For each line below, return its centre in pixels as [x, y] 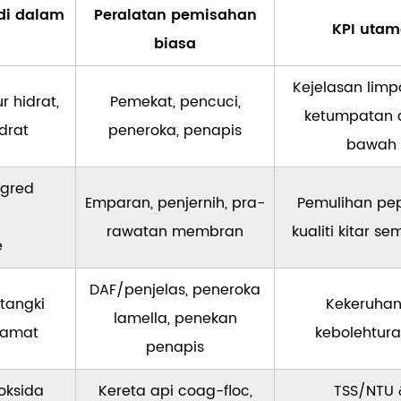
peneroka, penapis [175, 131]
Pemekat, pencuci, [175, 102]
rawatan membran [175, 232]
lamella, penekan [175, 319]
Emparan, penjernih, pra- [175, 204]
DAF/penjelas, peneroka [175, 290]
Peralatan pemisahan [175, 16]
